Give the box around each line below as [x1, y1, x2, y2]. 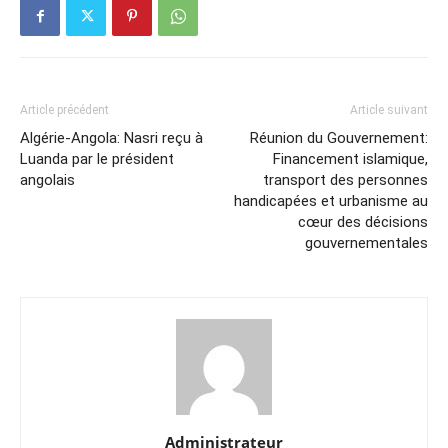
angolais [20, 170, 75, 189]
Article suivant [350, 102, 428, 117]
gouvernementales [305, 233, 428, 252]
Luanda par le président [20, 149, 174, 168]
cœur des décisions [298, 212, 428, 231]
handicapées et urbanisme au [234, 191, 428, 210]
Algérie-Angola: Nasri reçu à [20, 128, 203, 147]
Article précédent [20, 102, 109, 117]
